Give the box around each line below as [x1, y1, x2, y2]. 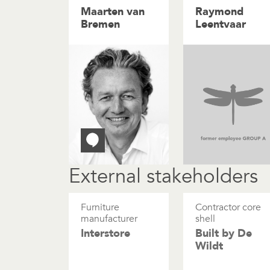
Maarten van [81, 4, 145, 19]
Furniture [81, 201, 119, 215]
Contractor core [195, 201, 261, 215]
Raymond [195, 4, 243, 19]
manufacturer [81, 212, 137, 226]
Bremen [81, 17, 120, 32]
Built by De [195, 226, 252, 242]
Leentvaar [195, 17, 246, 32]
